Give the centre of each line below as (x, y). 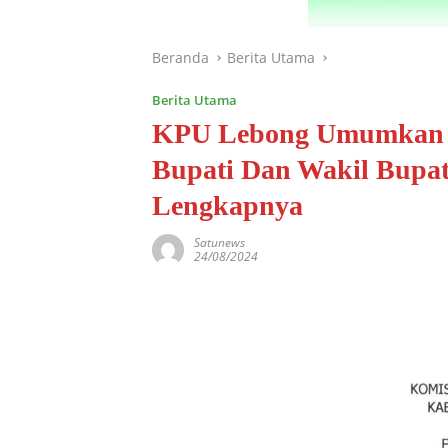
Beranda (180, 57)
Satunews (219, 242)
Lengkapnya (227, 205)
